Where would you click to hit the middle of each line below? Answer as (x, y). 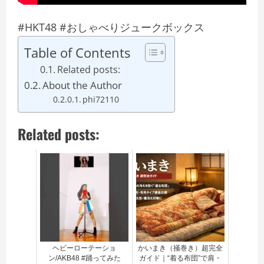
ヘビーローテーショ (84, 248)
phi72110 (101, 99)
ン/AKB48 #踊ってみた (84, 258)
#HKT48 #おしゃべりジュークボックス (111, 27)
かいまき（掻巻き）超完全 (180, 248)
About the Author (82, 85)
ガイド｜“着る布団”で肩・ (180, 258)
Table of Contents (77, 52)
